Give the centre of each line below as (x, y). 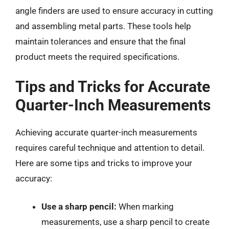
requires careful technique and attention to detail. (110, 147)
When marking (145, 207)
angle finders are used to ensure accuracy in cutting (114, 11)
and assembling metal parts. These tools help (103, 26)
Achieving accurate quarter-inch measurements (106, 132)
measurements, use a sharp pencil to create (125, 222)
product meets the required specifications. (97, 57)
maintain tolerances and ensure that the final (100, 41)
